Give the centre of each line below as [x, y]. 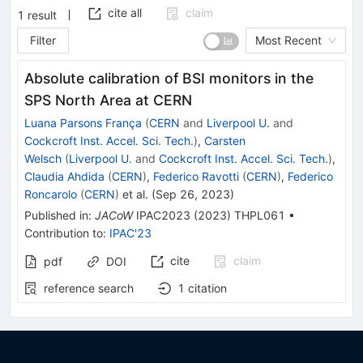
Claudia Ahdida [64, 176]
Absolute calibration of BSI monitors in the [169, 78]
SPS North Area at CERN [108, 100]
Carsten [225, 140]
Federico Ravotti [196, 176]
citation [207, 288]
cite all [125, 13]
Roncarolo [51, 194]
